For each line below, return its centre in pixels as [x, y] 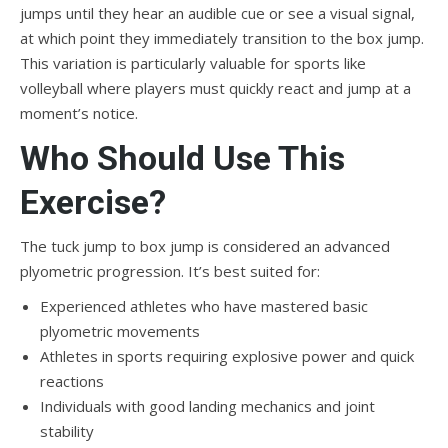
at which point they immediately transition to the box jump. [222, 38]
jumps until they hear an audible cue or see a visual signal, [217, 13]
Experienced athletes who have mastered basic [204, 306]
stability [67, 431]
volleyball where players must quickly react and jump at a [215, 88]
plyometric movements [120, 331]
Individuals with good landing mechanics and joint [207, 406]
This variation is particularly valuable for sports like [193, 63]
